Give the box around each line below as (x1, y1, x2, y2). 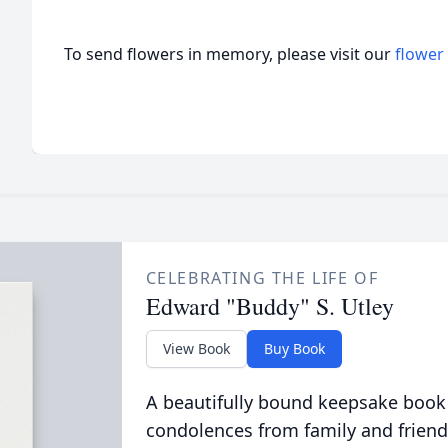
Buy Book (263, 339, 325, 358)
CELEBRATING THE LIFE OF (145, 267, 379, 289)
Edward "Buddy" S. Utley (145, 290, 394, 322)
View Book (162, 339, 230, 358)
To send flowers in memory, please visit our (64, 43, 395, 65)
